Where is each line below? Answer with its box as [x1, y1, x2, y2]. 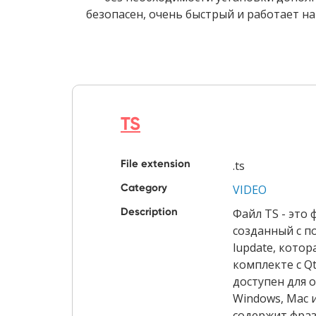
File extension [121, 157, 190, 171]
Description [121, 205, 178, 219]
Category [121, 181, 167, 195]
